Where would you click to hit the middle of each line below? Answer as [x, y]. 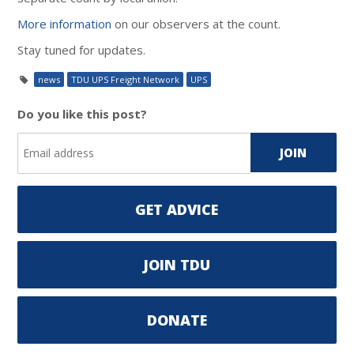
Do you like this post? [83, 113]
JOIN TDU [177, 264]
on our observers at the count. [196, 23]
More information [65, 23]
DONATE [177, 320]
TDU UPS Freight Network [126, 79]
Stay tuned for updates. [82, 49]
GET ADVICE [177, 209]
